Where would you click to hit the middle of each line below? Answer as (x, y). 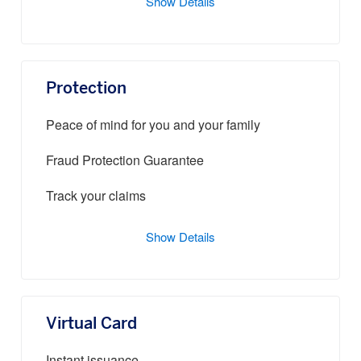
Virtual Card (91, 324)
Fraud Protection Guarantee (125, 162)
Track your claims (96, 197)
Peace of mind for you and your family (153, 126)
